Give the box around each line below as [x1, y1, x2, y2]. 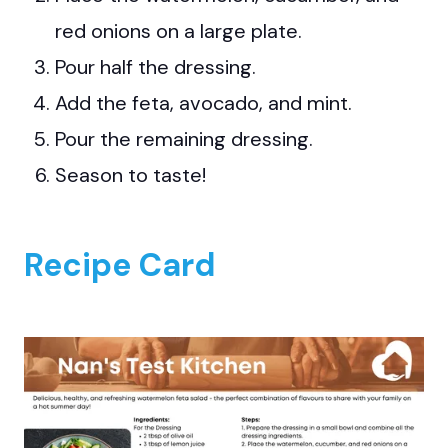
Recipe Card [24, 243, 216, 286]
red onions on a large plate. [55, 17, 302, 44]
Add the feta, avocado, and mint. [55, 89, 352, 116]
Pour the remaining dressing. [55, 125, 313, 152]
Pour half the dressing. [55, 53, 256, 80]
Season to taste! [55, 161, 206, 188]
